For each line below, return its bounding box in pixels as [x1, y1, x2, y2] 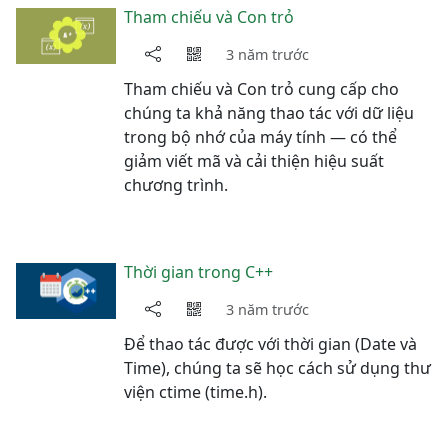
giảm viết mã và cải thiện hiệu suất [124, 150, 384, 172]
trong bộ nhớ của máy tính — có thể [124, 126, 397, 148]
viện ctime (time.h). [124, 381, 267, 403]
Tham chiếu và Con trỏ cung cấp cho [124, 78, 399, 100]
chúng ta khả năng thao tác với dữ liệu [124, 102, 414, 124]
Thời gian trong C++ [124, 261, 273, 283]
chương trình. [124, 174, 228, 196]
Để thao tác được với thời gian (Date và [124, 333, 417, 355]
